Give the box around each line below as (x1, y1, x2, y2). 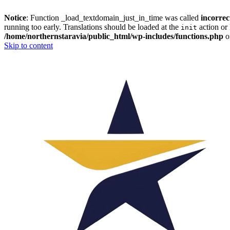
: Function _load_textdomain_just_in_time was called (26, 13, 201, 22)
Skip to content (4, 41, 53, 50)
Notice (4, 13, 26, 22)
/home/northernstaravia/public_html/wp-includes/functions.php (4, 32, 223, 41)
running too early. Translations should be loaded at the (4, 23, 181, 31)
